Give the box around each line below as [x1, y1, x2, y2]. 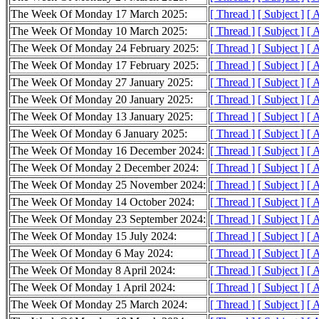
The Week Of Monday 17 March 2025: [11, 8, 187, 21]
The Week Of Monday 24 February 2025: [11, 42, 199, 55]
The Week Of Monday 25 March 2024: [11, 298, 187, 311]
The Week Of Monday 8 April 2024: [11, 264, 175, 277]
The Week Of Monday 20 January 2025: [11, 93, 193, 106]
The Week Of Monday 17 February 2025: [11, 59, 199, 72]
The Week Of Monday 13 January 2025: [11, 110, 193, 123]
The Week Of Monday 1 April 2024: [11, 281, 175, 294]
